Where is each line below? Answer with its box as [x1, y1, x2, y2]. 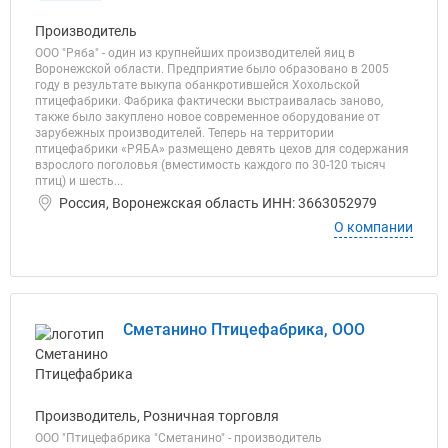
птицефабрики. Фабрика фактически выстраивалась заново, [35, 94, 383, 108]
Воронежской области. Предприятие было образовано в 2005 [35, 62, 389, 76]
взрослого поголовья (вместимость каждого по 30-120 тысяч [35, 158, 386, 172]
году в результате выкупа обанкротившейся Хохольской [35, 78, 360, 92]
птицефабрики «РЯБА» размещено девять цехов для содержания [35, 142, 409, 156]
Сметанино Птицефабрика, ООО [123, 320, 365, 339]
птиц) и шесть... [35, 174, 123, 188]
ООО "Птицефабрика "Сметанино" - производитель [35, 431, 322, 445]
